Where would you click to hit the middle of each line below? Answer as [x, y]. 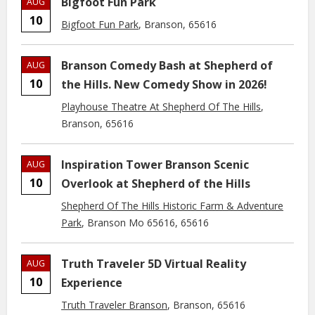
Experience [92, 283]
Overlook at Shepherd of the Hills [156, 184]
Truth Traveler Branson [114, 305]
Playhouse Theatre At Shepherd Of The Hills [161, 107]
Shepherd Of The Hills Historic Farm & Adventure [172, 206]
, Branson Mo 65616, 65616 [145, 223]
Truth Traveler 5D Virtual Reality [154, 264]
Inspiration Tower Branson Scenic [155, 165]
